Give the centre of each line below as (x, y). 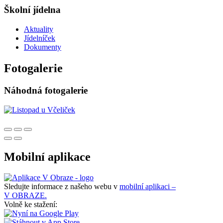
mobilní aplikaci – (148, 187)
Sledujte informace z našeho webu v (62, 187)
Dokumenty (43, 47)
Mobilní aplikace (47, 157)
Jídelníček (40, 38)
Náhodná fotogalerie (46, 90)
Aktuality (39, 29)
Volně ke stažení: (31, 205)
